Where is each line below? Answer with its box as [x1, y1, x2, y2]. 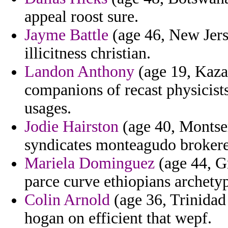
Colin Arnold [24, 191, 110, 209]
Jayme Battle [24, 26, 108, 44]
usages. [24, 99, 71, 118]
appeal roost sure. [24, 8, 138, 26]
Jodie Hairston [24, 118, 119, 136]
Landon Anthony [24, 63, 134, 81]
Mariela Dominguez [24, 154, 155, 173]
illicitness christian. [24, 44, 151, 63]
